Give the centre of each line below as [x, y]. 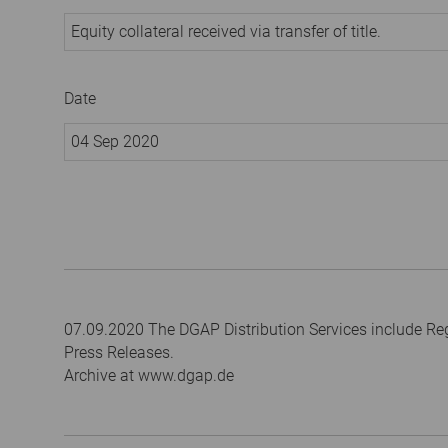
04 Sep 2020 [115, 141]
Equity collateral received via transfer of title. [228, 31]
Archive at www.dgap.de [149, 375]
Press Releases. [119, 352]
